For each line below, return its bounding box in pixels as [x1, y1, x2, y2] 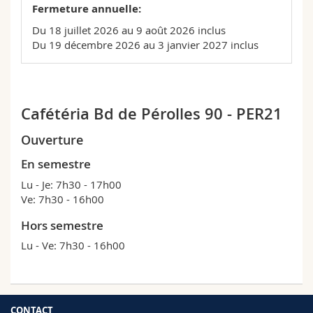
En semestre [21, 156, 91, 172]
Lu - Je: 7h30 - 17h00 [21, 177, 122, 191]
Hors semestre [21, 217, 103, 233]
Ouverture [21, 131, 83, 148]
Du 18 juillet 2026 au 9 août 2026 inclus [32, 23, 226, 37]
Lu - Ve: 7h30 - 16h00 [21, 238, 125, 252]
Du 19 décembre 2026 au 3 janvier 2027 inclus [32, 38, 259, 52]
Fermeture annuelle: [32, 1, 141, 16]
